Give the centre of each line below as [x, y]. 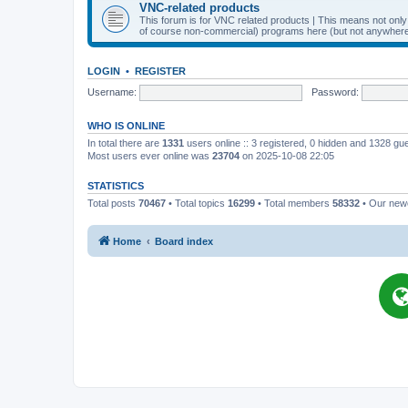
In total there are [125, 143]
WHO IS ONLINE [126, 126]
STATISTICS [116, 186]
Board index [184, 241]
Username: [112, 92]
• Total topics [197, 203]
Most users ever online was [150, 156]
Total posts [113, 203]
